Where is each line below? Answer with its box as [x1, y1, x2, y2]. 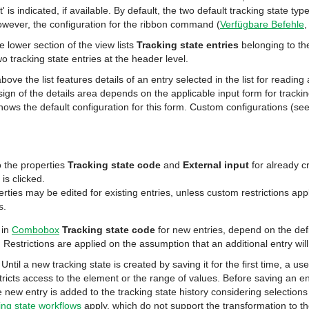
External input [183, 159, 249, 170]
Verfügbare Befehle [220, 19, 304, 30]
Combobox [12, 224, 59, 235]
